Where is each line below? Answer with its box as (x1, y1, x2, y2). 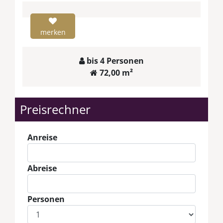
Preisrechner (20, 101, 91, 117)
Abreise (27, 162, 57, 174)
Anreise (27, 131, 57, 143)
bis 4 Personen (85, 55, 144, 66)
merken (40, 27, 66, 37)
